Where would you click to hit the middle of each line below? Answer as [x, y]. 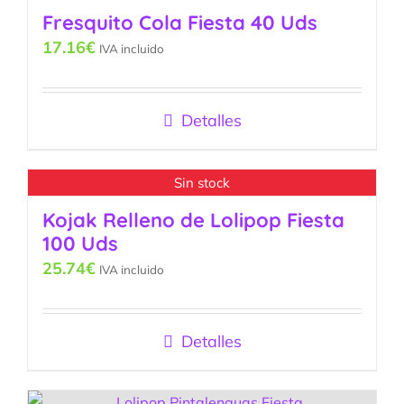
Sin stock [202, 182]
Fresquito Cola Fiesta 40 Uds [180, 23]
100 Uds [80, 244]
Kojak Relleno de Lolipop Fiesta [193, 220]
